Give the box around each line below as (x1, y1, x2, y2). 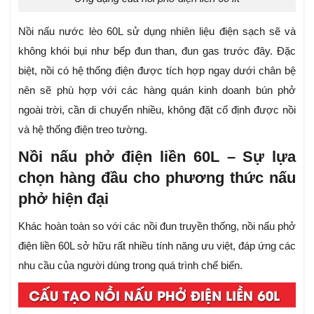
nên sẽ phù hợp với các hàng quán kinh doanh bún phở (18, 83, 296, 96)
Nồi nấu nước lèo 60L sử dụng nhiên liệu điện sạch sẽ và (18, 25, 296, 37)
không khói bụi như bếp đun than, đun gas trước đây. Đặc (18, 44, 296, 57)
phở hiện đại (18, 189, 109, 207)
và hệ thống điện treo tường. (18, 123, 147, 135)
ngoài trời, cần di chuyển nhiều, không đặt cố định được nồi (18, 103, 296, 116)
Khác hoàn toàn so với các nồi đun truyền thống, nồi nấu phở (18, 219, 296, 232)
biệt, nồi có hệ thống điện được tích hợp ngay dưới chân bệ (18, 64, 296, 76)
